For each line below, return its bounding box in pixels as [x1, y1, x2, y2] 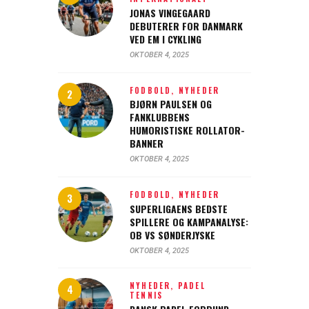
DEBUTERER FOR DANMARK [130, 18, 243, 33]
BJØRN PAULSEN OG [130, 97, 212, 112]
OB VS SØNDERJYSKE [130, 227, 215, 242]
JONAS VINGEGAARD [130, 5, 210, 20]
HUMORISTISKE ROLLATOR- [130, 123, 245, 138]
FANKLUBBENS [130, 110, 190, 125]
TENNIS [130, 290, 163, 301]
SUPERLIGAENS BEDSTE [130, 201, 228, 216]
